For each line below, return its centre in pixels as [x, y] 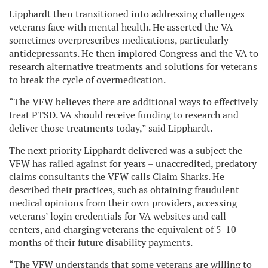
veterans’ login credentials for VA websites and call [118, 216]
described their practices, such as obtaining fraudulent [124, 190]
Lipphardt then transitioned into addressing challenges [127, 14]
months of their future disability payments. [101, 242]
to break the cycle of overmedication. [87, 80]
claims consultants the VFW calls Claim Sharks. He [117, 176]
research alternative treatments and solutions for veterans [133, 66]
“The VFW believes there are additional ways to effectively [133, 102]
